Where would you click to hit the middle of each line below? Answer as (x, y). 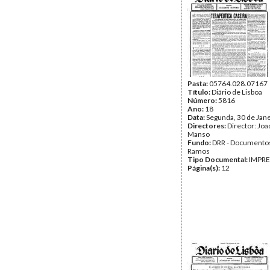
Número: (203, 100)
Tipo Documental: (218, 159)
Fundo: (200, 143)
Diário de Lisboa (237, 92)
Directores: (207, 126)
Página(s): (204, 168)
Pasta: (198, 83)
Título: (199, 92)
